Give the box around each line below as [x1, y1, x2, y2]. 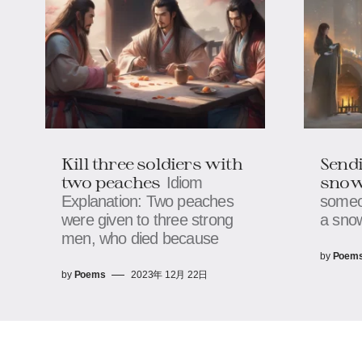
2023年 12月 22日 [131, 269, 208, 281]
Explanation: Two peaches [61, 192, 234, 211]
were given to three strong [61, 211, 234, 229]
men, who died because [61, 229, 219, 248]
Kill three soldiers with [61, 154, 242, 174]
